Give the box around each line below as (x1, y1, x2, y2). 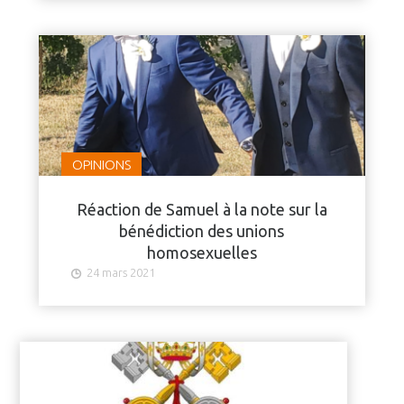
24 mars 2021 (86, 265, 155, 279)
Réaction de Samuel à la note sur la (76, 199, 327, 218)
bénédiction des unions (119, 221, 285, 240)
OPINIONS (71, 156, 131, 172)
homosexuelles (146, 243, 257, 262)
